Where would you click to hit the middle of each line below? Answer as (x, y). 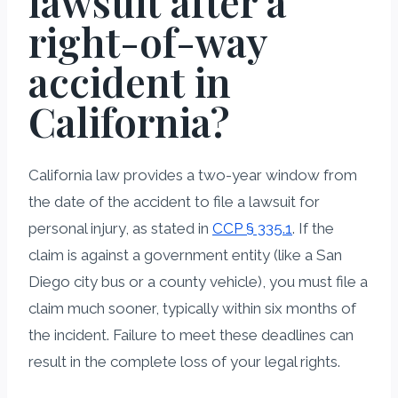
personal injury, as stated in (120, 228)
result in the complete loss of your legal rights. (184, 361)
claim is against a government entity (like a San (185, 255)
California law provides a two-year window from (193, 175)
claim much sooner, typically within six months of (192, 308)
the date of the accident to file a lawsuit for (174, 201)
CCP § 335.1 (252, 228)
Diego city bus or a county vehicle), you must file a (198, 281)
